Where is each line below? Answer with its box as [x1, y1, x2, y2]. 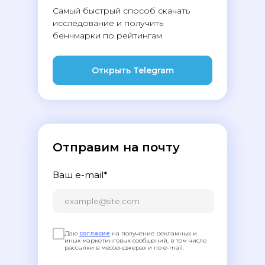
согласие [79, 230, 110, 237]
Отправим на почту [53, 140, 180, 154]
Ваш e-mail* [53, 169, 108, 180]
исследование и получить [53, 18, 163, 28]
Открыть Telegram [91, 65, 174, 76]
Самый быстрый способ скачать [53, 5, 190, 16]
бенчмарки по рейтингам [53, 30, 162, 41]
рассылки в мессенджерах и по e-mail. [64, 244, 184, 251]
